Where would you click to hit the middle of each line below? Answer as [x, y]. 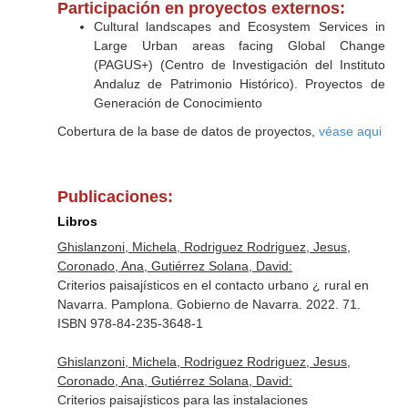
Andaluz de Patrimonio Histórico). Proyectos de [239, 84]
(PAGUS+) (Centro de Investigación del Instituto [239, 65]
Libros [77, 221]
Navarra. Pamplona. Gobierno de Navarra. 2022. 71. [209, 304]
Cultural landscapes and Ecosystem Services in [239, 26]
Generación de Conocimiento [178, 103]
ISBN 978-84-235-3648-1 [130, 323]
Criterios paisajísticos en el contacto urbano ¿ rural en [213, 285]
